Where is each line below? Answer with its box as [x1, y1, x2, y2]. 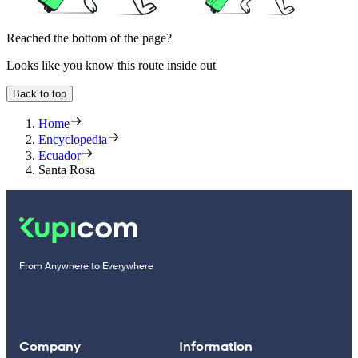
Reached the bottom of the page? [6, 31, 172, 46]
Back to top [13, 88, 66, 101]
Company [19, 337, 81, 356]
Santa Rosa [38, 163, 95, 177]
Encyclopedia [38, 133, 107, 147]
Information [179, 337, 253, 356]
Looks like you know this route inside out [6, 58, 216, 73]
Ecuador [38, 149, 81, 163]
